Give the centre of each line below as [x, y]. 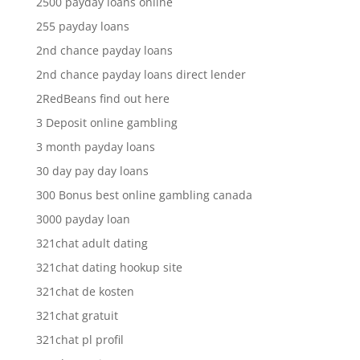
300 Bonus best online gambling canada [144, 194]
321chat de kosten [85, 291]
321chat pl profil [80, 339]
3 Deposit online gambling [106, 122]
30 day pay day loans [92, 170]
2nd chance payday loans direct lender [141, 74]
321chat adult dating [92, 243]
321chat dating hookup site [109, 267]
